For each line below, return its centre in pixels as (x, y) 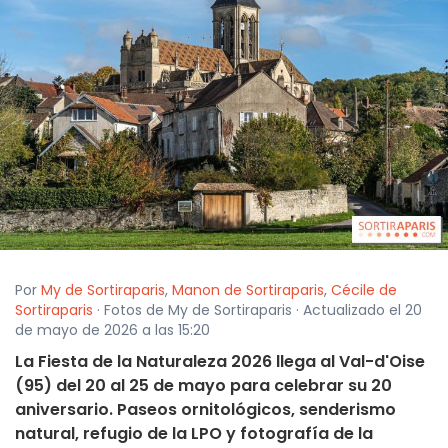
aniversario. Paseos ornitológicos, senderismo (205, 410)
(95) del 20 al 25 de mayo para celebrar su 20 (203, 386)
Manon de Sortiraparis (248, 290)
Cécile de (364, 290)
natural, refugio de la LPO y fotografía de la (194, 434)
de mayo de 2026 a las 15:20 (112, 330)
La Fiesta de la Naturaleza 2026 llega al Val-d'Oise (220, 362)
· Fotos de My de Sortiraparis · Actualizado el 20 (257, 310)
